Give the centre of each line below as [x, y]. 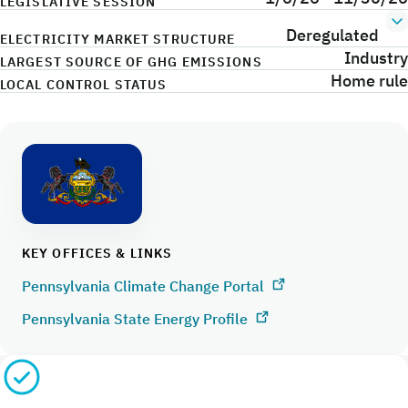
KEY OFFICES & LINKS [97, 253]
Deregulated [332, 35]
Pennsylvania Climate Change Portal [145, 286]
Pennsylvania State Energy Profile [137, 318]
